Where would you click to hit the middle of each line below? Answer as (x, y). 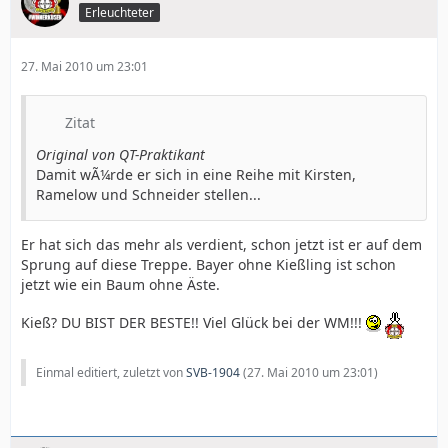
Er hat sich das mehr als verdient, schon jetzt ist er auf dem (221, 244)
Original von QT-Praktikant (120, 154)
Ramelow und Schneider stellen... (148, 194)
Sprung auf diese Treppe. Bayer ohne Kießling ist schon (208, 264)
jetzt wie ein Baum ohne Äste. (120, 284)
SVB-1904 (213, 372)
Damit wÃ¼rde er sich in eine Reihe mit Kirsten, (196, 174)
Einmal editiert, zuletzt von (111, 372)
